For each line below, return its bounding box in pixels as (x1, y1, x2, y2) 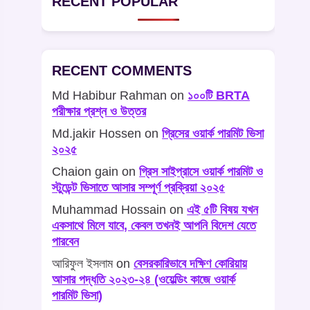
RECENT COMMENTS (52, 63, 192, 79)
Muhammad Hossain (52, 203, 167, 217)
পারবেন (52, 235, 80, 249)
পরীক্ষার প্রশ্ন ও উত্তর (52, 104, 147, 119)
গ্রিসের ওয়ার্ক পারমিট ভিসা (162, 127, 264, 141)
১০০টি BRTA (188, 89, 250, 103)
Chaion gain (52, 165, 119, 179)
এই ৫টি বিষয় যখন (187, 203, 259, 217)
